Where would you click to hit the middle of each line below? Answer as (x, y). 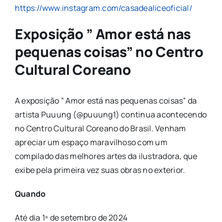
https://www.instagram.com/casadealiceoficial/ (103, 8)
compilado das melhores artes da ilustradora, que (106, 156)
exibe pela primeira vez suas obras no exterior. (100, 170)
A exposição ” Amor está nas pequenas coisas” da (106, 100)
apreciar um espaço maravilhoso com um (91, 142)
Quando (30, 194)
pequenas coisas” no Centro (109, 52)
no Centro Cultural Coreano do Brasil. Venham (100, 128)
